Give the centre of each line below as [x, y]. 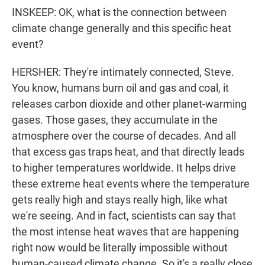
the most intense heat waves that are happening [125, 232]
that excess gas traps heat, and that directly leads [128, 152]
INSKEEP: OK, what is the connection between [119, 12]
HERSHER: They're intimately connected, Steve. [123, 72]
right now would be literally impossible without [120, 248]
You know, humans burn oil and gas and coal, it [120, 88]
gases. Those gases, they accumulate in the [115, 120]
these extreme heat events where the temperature [131, 184]
